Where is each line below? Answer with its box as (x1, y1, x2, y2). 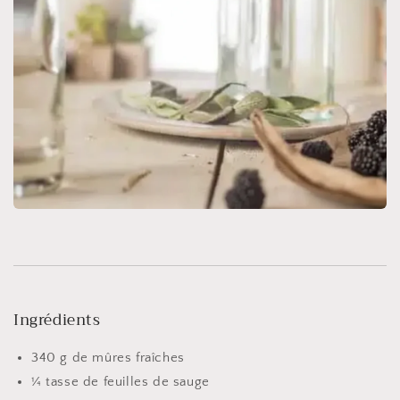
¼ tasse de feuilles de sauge (31, 374, 210, 390)
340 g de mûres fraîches (31, 350, 185, 366)
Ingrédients (13, 307, 101, 334)
